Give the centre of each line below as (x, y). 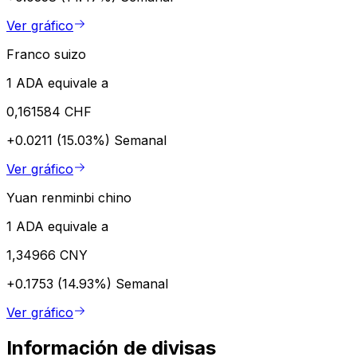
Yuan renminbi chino (69, 197)
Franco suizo (46, 54)
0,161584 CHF (49, 111)
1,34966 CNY (47, 255)
